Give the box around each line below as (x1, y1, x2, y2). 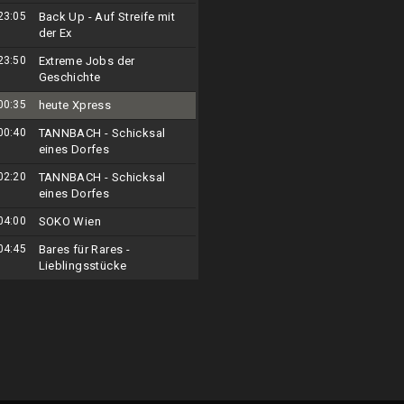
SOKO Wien (38, 215, 102, 228)
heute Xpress (38, 98, 112, 112)
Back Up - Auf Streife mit (38, 10, 176, 23)
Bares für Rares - (38, 243, 131, 256)
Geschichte (38, 70, 101, 84)
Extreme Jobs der (38, 54, 135, 68)
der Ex (38, 26, 72, 40)
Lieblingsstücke (38, 259, 127, 272)
